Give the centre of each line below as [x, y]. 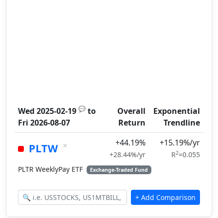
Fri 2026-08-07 [44, 123]
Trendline [182, 123]
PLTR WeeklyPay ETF [51, 169]
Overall [131, 111]
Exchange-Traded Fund [119, 170]
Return [132, 123]
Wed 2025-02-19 [47, 111]
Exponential [177, 111]
